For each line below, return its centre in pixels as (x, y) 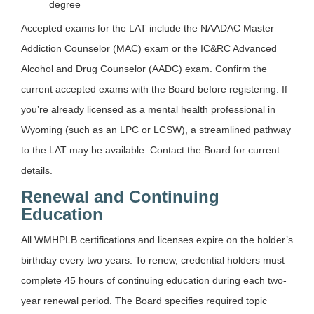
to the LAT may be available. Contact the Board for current (150, 150)
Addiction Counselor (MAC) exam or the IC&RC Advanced (149, 48)
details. (37, 170)
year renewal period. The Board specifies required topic (144, 300)
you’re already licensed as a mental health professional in (148, 109)
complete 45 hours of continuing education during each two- (154, 280)
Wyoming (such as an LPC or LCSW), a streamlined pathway (156, 129)
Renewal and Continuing (120, 196)
